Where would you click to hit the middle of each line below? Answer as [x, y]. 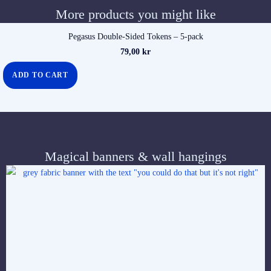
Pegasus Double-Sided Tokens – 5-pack [135, 36]
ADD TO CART [40, 75]
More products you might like [135, 14]
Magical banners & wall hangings [135, 157]
